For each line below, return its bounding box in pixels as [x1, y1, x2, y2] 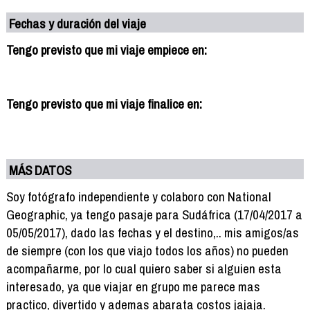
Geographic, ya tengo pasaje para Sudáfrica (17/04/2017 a [6, 205, 302, 224]
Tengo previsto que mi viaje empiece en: [6, 40, 207, 59]
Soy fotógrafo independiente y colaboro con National [6, 187, 271, 206]
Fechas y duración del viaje [9, 14, 147, 33]
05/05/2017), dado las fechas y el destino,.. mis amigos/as [6, 223, 299, 241]
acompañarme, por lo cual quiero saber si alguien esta [6, 259, 282, 277]
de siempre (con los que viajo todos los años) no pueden [6, 241, 289, 259]
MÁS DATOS [9, 161, 72, 179]
